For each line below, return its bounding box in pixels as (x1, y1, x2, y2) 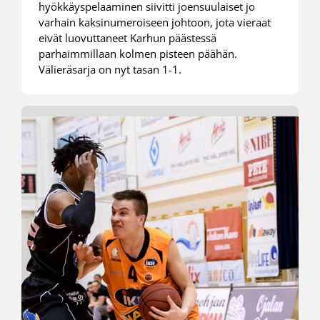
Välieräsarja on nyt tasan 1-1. (38, 62, 181, 77)
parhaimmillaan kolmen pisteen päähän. (38, 46, 237, 61)
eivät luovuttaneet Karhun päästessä (38, 31, 216, 46)
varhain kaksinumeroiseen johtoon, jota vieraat (38, 15, 271, 30)
